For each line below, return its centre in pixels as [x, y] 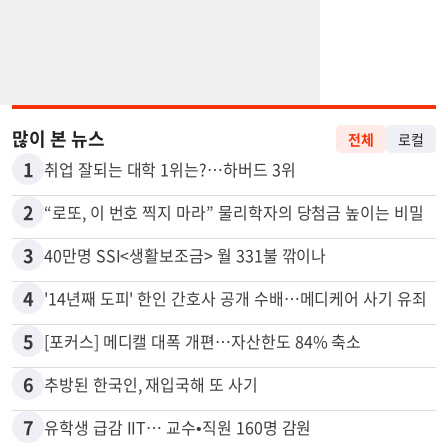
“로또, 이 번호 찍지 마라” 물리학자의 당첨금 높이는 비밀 [234, 261]
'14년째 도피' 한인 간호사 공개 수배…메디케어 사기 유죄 [235, 347]
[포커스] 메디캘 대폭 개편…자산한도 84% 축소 [203, 390]
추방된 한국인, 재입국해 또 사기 [151, 433]
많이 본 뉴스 [58, 188]
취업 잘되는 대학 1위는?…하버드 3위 [170, 218]
